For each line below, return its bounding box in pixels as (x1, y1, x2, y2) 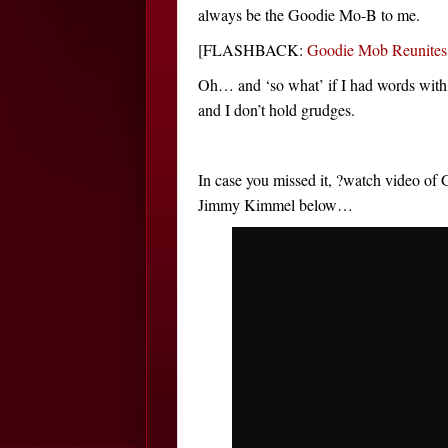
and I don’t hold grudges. (198, 99, 355, 120)
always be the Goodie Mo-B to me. (198, 4, 420, 25)
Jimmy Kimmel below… (198, 194, 353, 215)
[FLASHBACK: (198, 39, 307, 60)
